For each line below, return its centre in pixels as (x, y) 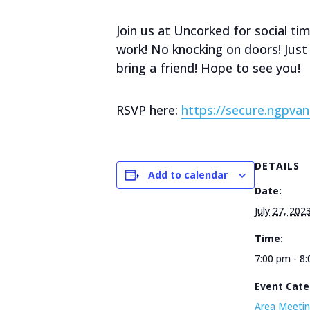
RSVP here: (149, 110)
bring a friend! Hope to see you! (208, 68)
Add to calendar (188, 175)
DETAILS (277, 166)
